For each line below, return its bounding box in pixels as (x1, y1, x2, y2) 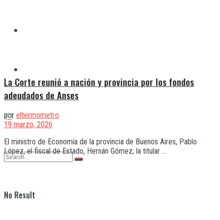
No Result (4, 189, 35, 201)
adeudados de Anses (4, 88, 79, 102)
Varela (24, 64, 44, 75)
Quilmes (24, 25, 49, 35)
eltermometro (16, 110, 59, 120)
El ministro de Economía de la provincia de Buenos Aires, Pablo (4, 137, 197, 147)
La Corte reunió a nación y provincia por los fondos (4, 75, 194, 88)
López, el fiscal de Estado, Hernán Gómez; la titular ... (4, 146, 166, 156)
